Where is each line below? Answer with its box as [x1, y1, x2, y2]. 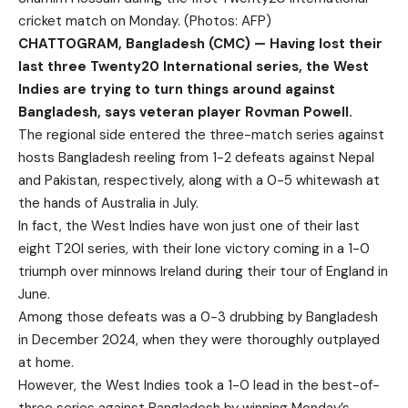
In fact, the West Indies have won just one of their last [18, 217, 360, 235]
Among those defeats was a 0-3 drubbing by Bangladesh [18, 308, 378, 326]
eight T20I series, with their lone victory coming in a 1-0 [18, 240, 370, 258]
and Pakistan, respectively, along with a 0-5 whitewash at [18, 171, 380, 189]
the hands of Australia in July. [18, 194, 199, 212]
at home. [18, 353, 74, 372]
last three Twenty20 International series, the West [18, 57, 369, 76]
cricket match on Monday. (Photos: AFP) [18, 12, 271, 30]
